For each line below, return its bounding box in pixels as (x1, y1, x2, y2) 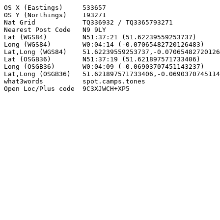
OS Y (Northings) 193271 (4, 11, 106, 19)
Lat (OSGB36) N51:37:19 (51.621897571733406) (4, 55, 200, 63)
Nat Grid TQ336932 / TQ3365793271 (4, 19, 173, 26)
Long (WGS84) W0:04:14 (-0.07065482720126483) (4, 41, 204, 48)
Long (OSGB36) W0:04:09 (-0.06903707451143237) (4, 63, 204, 70)
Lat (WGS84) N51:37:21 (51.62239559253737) (4, 33, 196, 41)
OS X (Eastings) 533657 (4, 4, 106, 11)
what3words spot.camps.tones (4, 78, 145, 85)
